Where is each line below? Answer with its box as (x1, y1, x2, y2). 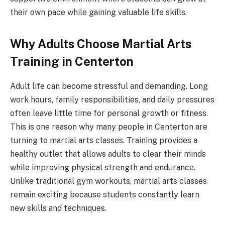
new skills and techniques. (10, 203, 106, 213)
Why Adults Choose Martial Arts (10, 37, 191, 51)
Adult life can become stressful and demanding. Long (10, 81, 208, 91)
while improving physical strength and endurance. (10, 163, 195, 173)
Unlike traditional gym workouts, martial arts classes (10, 176, 207, 186)
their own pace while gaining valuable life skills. (10, 8, 187, 18)
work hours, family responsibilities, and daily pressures (10, 95, 214, 105)
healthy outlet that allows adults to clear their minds (10, 149, 206, 159)
